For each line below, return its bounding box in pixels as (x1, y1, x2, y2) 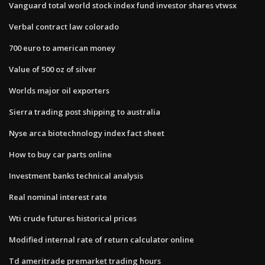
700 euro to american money (9, 42, 115, 53)
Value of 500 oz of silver (9, 63, 96, 75)
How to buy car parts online (9, 148, 112, 160)
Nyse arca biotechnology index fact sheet (9, 127, 164, 138)
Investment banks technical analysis (9, 170, 143, 181)
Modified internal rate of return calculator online (9, 234, 194, 245)
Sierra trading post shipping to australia (9, 106, 160, 117)
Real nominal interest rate (9, 191, 107, 202)
